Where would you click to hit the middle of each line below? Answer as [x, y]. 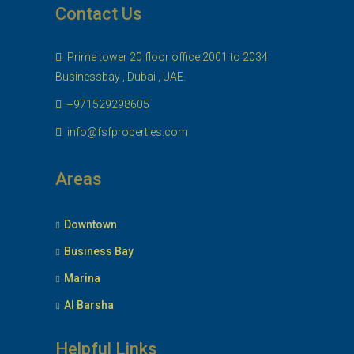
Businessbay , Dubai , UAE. [121, 77]
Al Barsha [89, 305]
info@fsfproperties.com [128, 132]
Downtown [90, 224]
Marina [82, 278]
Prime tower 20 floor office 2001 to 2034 [166, 57]
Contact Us [99, 14]
